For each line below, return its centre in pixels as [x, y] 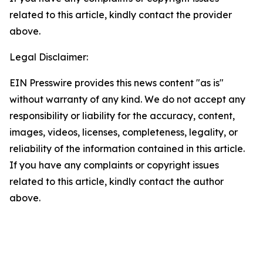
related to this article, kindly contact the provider [121, 15]
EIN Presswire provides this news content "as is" [117, 83]
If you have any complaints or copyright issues [114, 165]
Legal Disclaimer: [49, 57]
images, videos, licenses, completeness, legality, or [124, 132]
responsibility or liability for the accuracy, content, [122, 116]
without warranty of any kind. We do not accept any [127, 99]
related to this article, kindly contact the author [117, 181]
